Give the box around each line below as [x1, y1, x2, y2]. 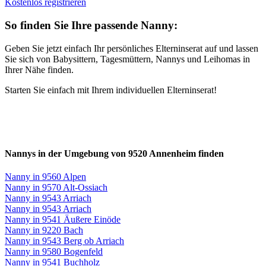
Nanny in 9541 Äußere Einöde [5, 214, 121, 225]
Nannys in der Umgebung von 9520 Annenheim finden [5, 148, 224, 159]
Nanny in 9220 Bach [5, 225, 83, 236]
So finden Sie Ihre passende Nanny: [5, 19, 178, 32]
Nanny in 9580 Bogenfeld [5, 246, 103, 257]
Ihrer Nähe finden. [5, 64, 74, 75]
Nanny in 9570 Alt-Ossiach [5, 182, 107, 193]
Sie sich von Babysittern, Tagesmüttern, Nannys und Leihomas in [5, 53, 250, 64]
